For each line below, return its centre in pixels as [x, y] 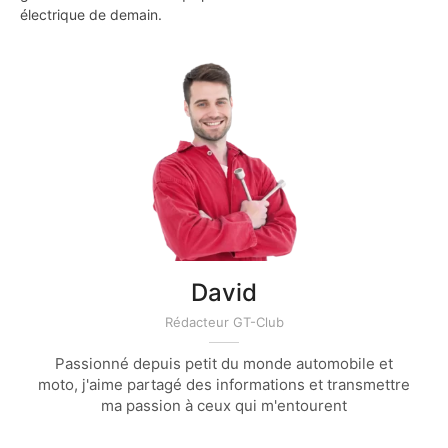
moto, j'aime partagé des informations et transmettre [224, 385]
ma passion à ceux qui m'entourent [224, 406]
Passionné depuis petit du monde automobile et [224, 364]
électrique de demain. [91, 14]
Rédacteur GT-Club [224, 322]
